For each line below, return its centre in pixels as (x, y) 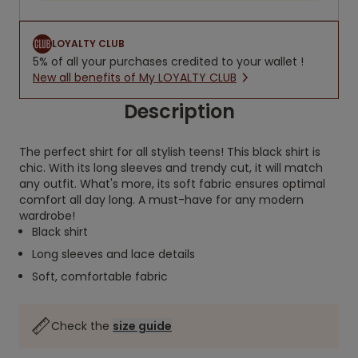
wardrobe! (47, 216)
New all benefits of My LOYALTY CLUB (135, 78)
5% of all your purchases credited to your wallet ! (168, 62)
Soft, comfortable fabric (100, 276)
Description (179, 111)
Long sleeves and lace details (113, 254)
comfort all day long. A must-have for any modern (161, 200)
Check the (82, 326)
